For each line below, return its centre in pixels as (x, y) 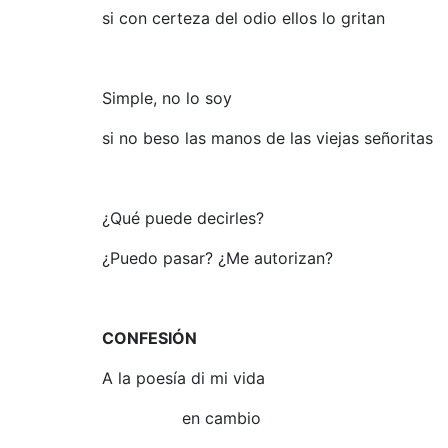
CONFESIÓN (149, 338)
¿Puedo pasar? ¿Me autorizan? (217, 258)
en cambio (181, 418)
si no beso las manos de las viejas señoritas (267, 138)
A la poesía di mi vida (183, 378)
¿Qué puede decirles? (183, 218)
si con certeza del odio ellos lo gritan (248, 18)
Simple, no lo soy (167, 98)
